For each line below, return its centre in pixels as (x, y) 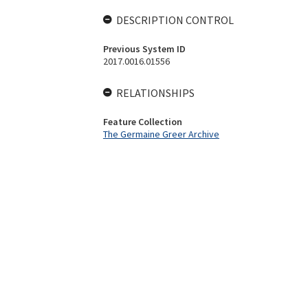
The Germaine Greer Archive (161, 134)
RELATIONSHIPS (155, 93)
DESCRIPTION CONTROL (175, 20)
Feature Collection (142, 122)
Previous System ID (144, 49)
